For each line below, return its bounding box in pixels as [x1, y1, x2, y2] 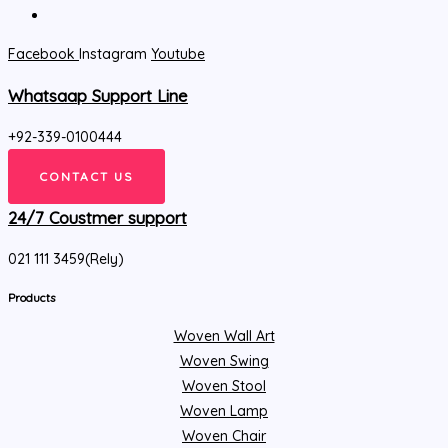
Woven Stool [182, 376, 266, 395]
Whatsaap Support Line [8, 85, 188, 106]
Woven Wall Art [173, 326, 275, 345]
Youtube [151, 45, 205, 64]
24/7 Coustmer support [8, 207, 187, 228]
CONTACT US [39, 169, 134, 185]
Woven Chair [182, 426, 266, 445]
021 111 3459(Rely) [8, 249, 124, 268]
